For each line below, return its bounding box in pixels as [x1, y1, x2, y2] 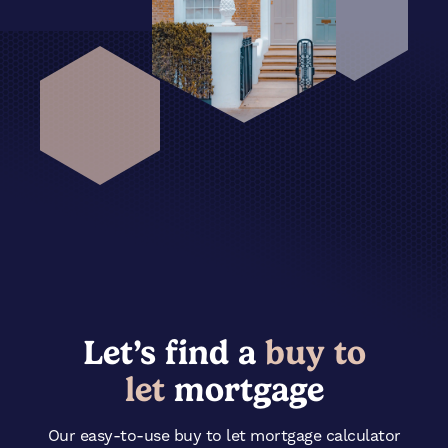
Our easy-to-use [47, 425, 174, 445]
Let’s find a [82, 331, 256, 372]
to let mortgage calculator [205, 425, 401, 445]
